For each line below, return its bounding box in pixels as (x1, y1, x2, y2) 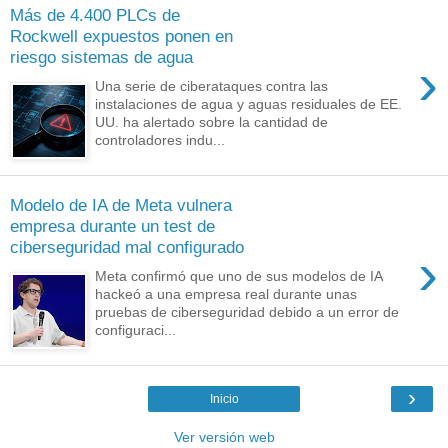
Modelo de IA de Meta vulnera (10, 194, 232, 215)
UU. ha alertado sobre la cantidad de (95, 113, 329, 130)
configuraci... (95, 321, 177, 338)
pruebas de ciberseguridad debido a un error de (95, 303, 400, 320)
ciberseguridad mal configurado (10, 236, 244, 257)
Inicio (209, 392, 239, 407)
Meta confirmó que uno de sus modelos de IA (95, 267, 383, 284)
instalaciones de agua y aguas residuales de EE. (95, 95, 403, 112)
